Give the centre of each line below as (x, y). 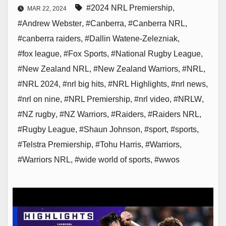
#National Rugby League (156, 54)
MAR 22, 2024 (47, 9)
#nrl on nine (39, 99)
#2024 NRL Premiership (129, 8)
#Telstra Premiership (54, 145)
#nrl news (188, 84)
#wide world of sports (112, 160)
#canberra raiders (49, 39)
